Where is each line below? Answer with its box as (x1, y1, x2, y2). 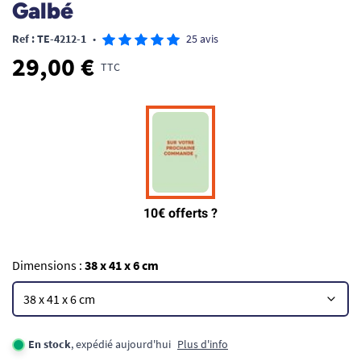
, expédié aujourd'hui (71, 337, 171, 351)
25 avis (186, 31, 218, 46)
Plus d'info (177, 337, 228, 351)
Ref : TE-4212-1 (12, 31, 86, 46)
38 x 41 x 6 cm (85, 257, 159, 273)
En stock (28, 337, 71, 351)
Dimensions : (12, 257, 85, 273)
